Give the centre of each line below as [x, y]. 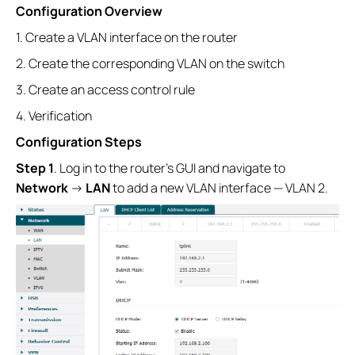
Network [42, 188]
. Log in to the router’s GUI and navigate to [170, 168]
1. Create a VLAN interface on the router [127, 38]
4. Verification [54, 116]
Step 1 [35, 168]
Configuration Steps [79, 142]
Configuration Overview [89, 11]
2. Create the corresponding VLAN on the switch [150, 64]
